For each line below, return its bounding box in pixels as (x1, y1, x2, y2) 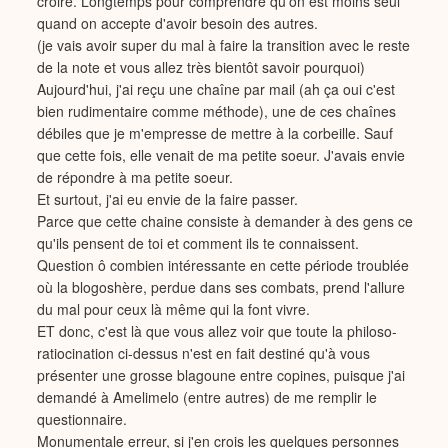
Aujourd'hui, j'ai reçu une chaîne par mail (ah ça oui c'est (37, 79, 396, 99)
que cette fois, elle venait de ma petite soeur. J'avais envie (37, 145, 406, 165)
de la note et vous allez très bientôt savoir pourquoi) (37, 57, 366, 77)
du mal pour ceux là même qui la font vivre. (37, 299, 311, 319)
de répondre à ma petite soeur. (37, 167, 234, 187)
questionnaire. (37, 409, 128, 429)
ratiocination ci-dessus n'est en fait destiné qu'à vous (37, 343, 371, 363)
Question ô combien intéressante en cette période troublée (37, 255, 410, 275)
